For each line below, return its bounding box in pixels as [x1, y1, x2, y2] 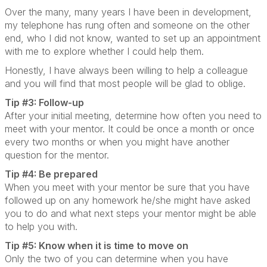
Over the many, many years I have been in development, [5, 6, 252, 18]
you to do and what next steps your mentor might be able [5, 207, 256, 219]
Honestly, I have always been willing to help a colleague [5, 64, 248, 76]
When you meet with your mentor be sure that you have [5, 181, 250, 193]
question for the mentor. [5, 149, 109, 161]
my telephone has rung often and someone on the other [5, 19, 250, 31]
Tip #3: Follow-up [5, 97, 84, 108]
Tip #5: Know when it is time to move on [5, 240, 188, 252]
